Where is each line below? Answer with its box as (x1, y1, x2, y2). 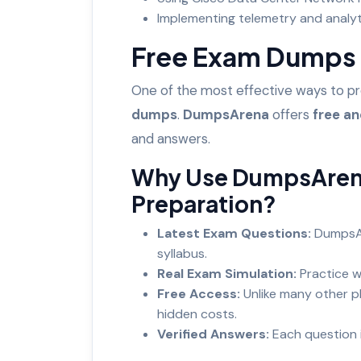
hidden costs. (157, 305, 243, 322)
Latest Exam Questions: (157, 224, 311, 242)
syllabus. (157, 244, 214, 262)
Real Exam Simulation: (157, 264, 297, 282)
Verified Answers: (157, 325, 272, 342)
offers (269, 105, 313, 123)
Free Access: (157, 284, 243, 302)
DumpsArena (183, 105, 269, 123)
